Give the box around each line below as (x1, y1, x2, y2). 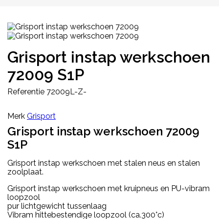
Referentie (7, 87, 44, 96)
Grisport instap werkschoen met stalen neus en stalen (7, 158, 200, 168)
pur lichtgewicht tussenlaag (7, 201, 107, 211)
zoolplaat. (7, 167, 44, 176)
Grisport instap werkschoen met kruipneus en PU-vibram (7, 183, 210, 193)
